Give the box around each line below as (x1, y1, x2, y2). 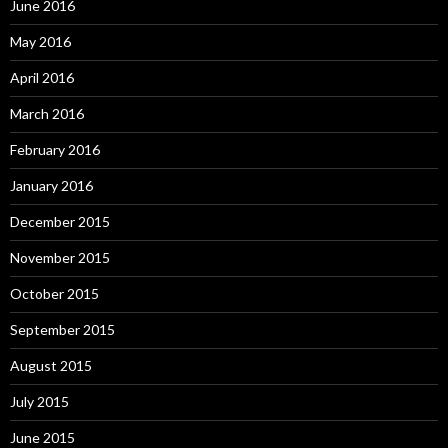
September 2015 (10, 321, 115, 339)
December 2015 (10, 213, 110, 231)
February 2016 (10, 141, 100, 159)
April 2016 (10, 69, 74, 87)
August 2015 (10, 357, 92, 375)
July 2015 (10, 393, 69, 411)
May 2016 (10, 33, 71, 51)
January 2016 (10, 177, 93, 195)
